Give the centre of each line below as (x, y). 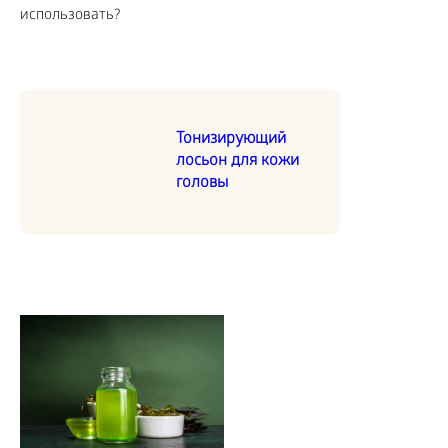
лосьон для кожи (237, 162)
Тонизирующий (231, 140)
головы (202, 184)
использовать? (70, 16)
